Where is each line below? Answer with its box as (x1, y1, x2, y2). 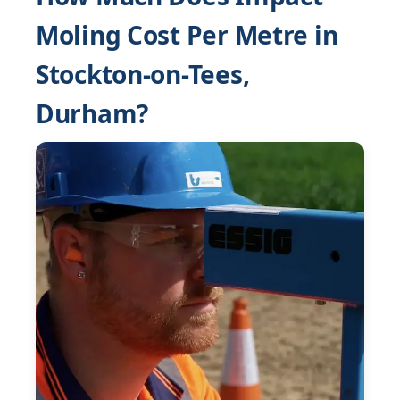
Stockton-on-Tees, (36, 57, 250, 91)
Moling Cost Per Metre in (36, 18, 338, 52)
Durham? (36, 96, 149, 130)
